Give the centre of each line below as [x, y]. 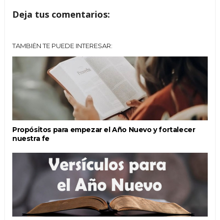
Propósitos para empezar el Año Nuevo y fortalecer [104, 129]
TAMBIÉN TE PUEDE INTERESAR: [62, 45]
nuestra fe [31, 138]
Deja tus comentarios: [61, 14]
